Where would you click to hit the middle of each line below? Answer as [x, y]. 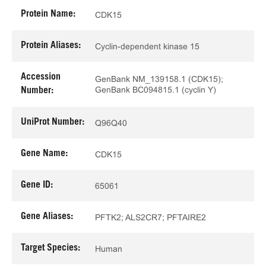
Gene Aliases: [47, 217]
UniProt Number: [53, 122]
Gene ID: [37, 185]
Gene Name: [44, 154]
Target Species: [50, 248]
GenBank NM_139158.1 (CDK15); [159, 79]
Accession [41, 77]
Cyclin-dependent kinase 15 [147, 46]
